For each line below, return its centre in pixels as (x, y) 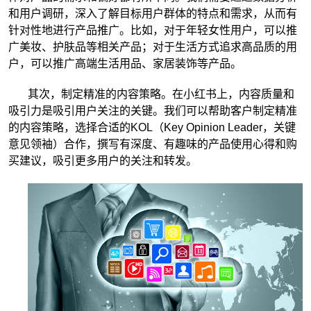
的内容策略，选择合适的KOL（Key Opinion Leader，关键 (152, 128)
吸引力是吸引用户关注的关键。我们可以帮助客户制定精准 (153, 111)
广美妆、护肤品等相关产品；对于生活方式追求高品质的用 (153, 47)
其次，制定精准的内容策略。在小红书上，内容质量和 (161, 94)
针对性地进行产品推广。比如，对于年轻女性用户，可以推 (153, 31)
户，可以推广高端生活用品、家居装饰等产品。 (125, 64)
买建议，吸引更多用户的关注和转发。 (103, 161)
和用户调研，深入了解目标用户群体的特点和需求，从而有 (153, 14)
